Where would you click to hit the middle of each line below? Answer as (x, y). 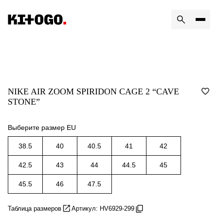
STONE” (24, 102)
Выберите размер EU (42, 127)
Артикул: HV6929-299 (103, 208)
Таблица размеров (35, 208)
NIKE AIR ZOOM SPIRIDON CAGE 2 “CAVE (93, 91)
